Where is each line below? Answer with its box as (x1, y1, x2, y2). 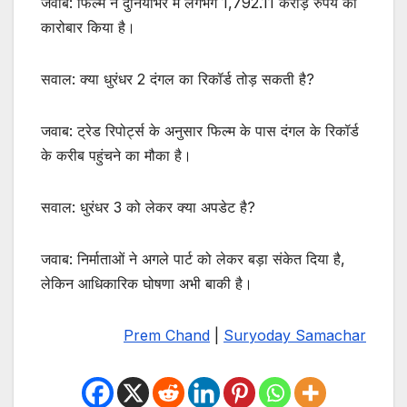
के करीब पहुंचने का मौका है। (41, 146, 192, 165)
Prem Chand (124, 326, 210, 345)
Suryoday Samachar (223, 326, 366, 345)
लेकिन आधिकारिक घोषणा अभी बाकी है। (41, 274, 253, 293)
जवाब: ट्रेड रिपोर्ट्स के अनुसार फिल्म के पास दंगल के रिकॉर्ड (41, 122, 359, 141)
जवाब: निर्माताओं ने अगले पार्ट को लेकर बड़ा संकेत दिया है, (41, 250, 345, 269)
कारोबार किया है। (41, 18, 135, 37)
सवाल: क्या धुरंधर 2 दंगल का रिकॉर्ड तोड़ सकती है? (41, 70, 314, 89)
